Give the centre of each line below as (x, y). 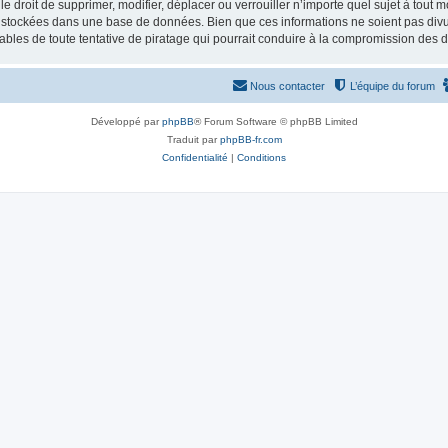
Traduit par (193, 139)
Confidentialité (195, 157)
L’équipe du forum (392, 85)
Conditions (261, 157)
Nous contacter (287, 85)
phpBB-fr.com (250, 139)
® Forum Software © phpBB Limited (275, 121)
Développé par (126, 121)
